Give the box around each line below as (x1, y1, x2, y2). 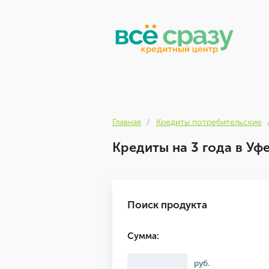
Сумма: (127, 231, 159, 241)
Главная (112, 117, 141, 127)
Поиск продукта (127, 199, 207, 211)
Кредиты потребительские (156, 117, 262, 127)
